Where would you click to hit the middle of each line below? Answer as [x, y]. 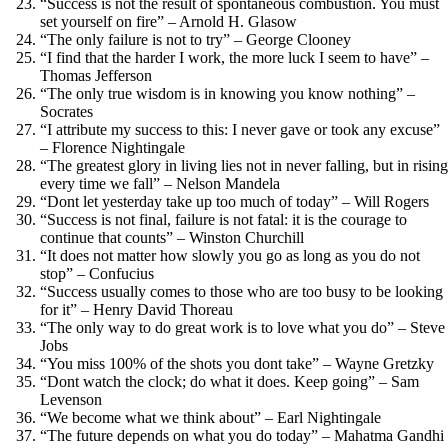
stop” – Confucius [97, 273]
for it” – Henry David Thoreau [136, 309]
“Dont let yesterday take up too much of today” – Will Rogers [234, 201]
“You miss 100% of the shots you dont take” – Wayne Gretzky [237, 363]
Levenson [71, 399]
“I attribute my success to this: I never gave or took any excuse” [240, 129]
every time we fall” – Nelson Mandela [160, 183]
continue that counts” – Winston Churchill [172, 237]
